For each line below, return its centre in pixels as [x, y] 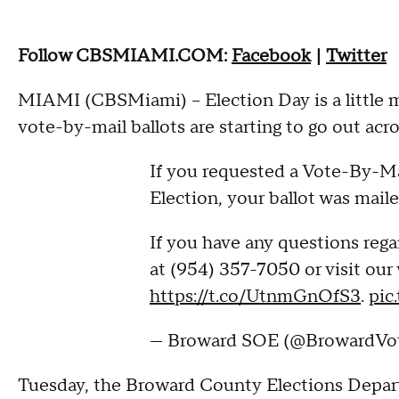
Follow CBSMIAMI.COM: [122, 56]
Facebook [271, 56]
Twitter [356, 56]
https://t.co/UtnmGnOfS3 [255, 296]
